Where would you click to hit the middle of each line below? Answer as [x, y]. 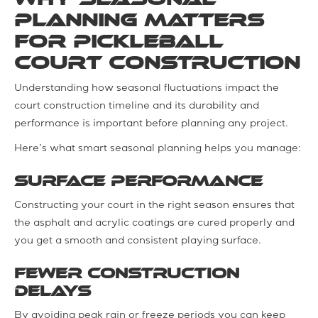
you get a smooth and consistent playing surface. [138, 241]
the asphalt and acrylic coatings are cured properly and [154, 223]
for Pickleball [119, 41]
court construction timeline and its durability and [137, 106]
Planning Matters [139, 20]
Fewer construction [127, 273]
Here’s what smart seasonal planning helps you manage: [158, 149]
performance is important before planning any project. [151, 124]
